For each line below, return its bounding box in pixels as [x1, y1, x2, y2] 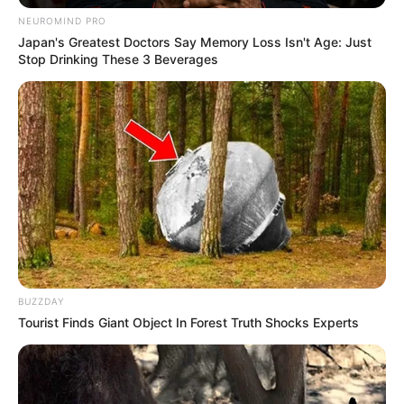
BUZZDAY [18, 295, 64, 307]
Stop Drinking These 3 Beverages [18, 51, 218, 68]
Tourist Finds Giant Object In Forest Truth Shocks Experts [18, 314, 359, 330]
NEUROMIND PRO [18, 15, 106, 27]
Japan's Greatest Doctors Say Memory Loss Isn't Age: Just [18, 34, 372, 50]
